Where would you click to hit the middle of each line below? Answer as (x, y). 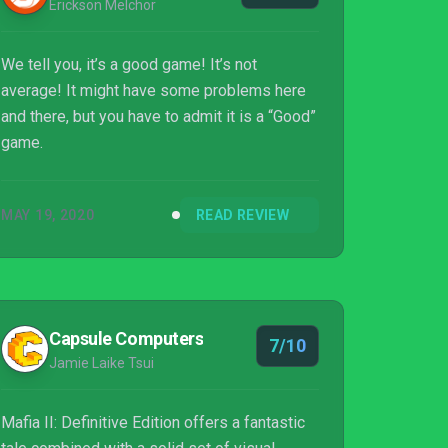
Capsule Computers (126, 338)
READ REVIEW (242, 215)
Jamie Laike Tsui (101, 363)
